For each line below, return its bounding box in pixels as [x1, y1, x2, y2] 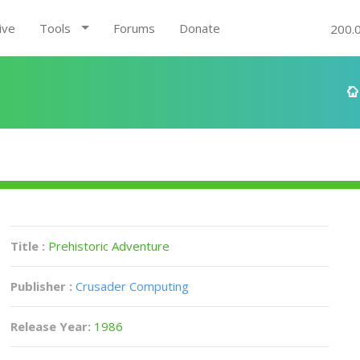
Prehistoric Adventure [48, 238, 170, 254]
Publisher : [10, 278, 73, 294]
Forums [112, 20, 155, 36]
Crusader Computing [76, 278, 190, 294]
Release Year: [10, 318, 95, 334]
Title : [10, 238, 49, 254]
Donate [178, 20, 220, 36]
